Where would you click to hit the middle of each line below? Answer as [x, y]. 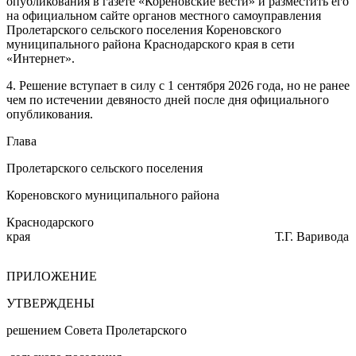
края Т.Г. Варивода [178, 236]
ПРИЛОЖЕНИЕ [52, 276]
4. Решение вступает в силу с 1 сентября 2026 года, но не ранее [178, 85]
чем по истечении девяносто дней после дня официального [168, 99]
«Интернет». [41, 58]
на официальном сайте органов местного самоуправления [164, 15]
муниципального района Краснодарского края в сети [151, 44]
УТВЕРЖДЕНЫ [50, 303]
